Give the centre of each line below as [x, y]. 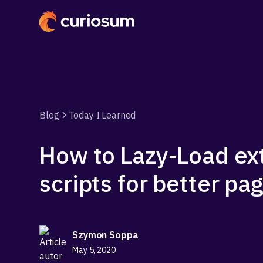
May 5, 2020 [94, 250]
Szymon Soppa [105, 235]
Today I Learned [102, 115]
